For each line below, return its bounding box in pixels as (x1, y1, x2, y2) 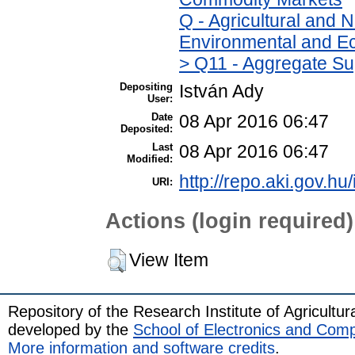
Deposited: (120, 122, 173, 135)
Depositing (120, 80, 173, 93)
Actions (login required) (105, 208, 353, 234)
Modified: (127, 152, 173, 165)
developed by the (8, 320, 133, 338)
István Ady (179, 80, 264, 101)
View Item (129, 249, 208, 270)
